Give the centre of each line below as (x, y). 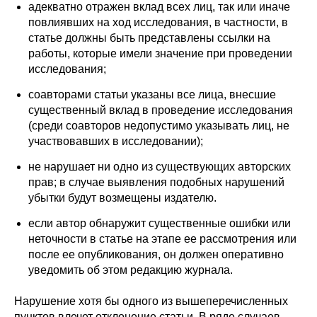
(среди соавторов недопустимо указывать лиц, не (159, 126)
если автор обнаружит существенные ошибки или (160, 224)
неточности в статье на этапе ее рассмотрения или (162, 239)
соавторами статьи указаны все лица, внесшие (152, 95)
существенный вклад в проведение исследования (161, 110)
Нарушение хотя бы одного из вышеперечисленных (151, 301)
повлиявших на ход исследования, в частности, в (158, 23)
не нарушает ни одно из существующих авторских (160, 167)
